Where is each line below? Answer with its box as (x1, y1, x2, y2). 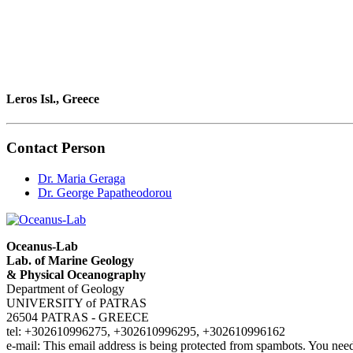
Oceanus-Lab (6, 239, 78, 253)
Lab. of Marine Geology (6, 253, 134, 267)
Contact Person (6, 139, 106, 157)
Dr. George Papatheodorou (38, 185, 172, 199)
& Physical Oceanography (6, 267, 146, 281)
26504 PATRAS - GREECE (6, 310, 149, 324)
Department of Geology (6, 281, 124, 295)
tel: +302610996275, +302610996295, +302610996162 (6, 324, 285, 338)
